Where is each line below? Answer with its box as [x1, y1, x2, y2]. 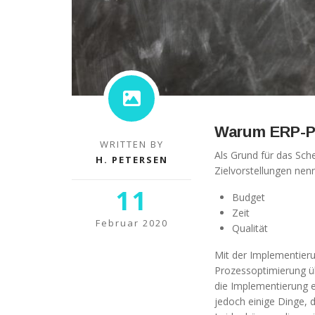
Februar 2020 [95, 216, 168, 229]
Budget [232, 190, 265, 204]
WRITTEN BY [99, 137, 164, 150]
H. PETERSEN [95, 153, 168, 166]
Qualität [232, 221, 268, 235]
